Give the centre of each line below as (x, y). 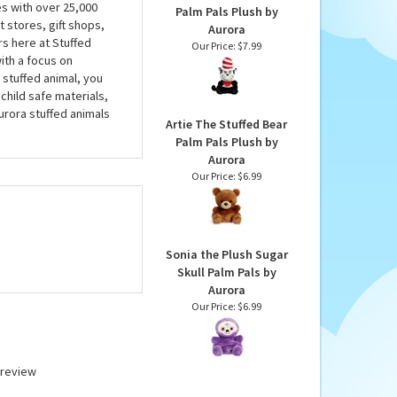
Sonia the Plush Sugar (226, 255)
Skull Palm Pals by (226, 272)
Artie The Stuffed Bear (226, 125)
